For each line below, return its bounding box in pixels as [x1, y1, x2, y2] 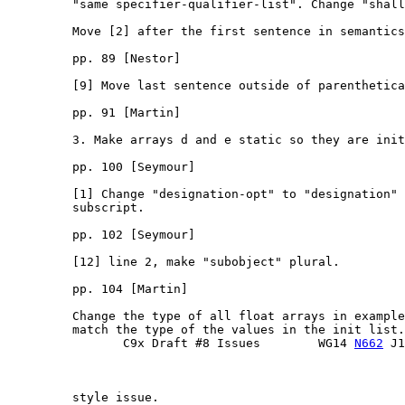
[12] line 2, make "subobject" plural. [7, 255, 340, 269]
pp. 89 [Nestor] [7, 52, 181, 66]
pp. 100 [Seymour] [7, 160, 195, 174]
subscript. [7, 201, 145, 215]
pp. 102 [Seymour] [7, 228, 195, 242]
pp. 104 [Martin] [7, 282, 188, 297]
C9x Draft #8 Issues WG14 [7, 336, 354, 351]
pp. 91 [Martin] [7, 106, 181, 120]
